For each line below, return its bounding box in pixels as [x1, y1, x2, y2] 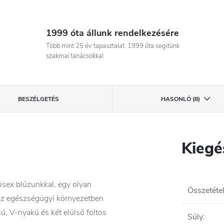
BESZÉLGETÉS [17, 95, 59, 103]
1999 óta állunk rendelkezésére [45, 27, 179, 39]
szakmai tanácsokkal [45, 51, 103, 60]
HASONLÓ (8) [160, 95, 200, 103]
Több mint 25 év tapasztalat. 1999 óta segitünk [45, 41, 179, 50]
